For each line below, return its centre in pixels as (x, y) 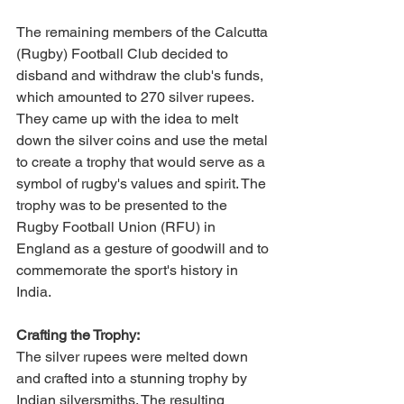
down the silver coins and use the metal (144, 140)
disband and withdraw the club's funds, (142, 75)
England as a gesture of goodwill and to (144, 248)
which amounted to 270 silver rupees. (137, 97)
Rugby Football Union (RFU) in (118, 227)
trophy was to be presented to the (124, 205)
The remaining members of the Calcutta (144, 32)
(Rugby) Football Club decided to (124, 54)
